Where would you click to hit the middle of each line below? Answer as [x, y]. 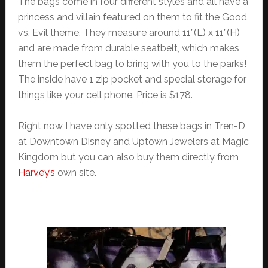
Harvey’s [36, 173]
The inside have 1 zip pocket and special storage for [132, 80]
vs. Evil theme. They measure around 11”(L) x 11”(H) [129, 33]
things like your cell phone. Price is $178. [105, 95]
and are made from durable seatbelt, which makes [128, 48]
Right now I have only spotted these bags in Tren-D [131, 126]
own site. [75, 173]
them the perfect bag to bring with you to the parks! [132, 64]
